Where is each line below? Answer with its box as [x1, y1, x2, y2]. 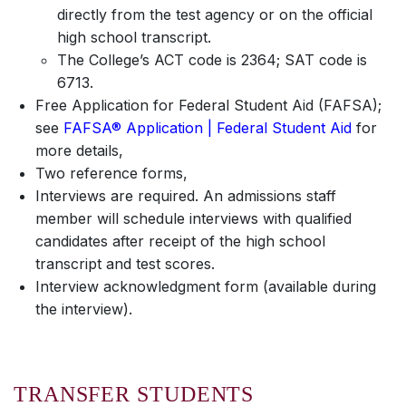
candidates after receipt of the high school [35, 232, 325, 250]
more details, [35, 141, 123, 159]
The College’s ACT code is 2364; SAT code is [57, 51, 367, 69]
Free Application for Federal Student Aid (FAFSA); [35, 96, 382, 114]
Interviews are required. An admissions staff [35, 187, 336, 205]
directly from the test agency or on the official [57, 5, 372, 24]
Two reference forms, [35, 164, 188, 182]
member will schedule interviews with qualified [35, 209, 352, 227]
